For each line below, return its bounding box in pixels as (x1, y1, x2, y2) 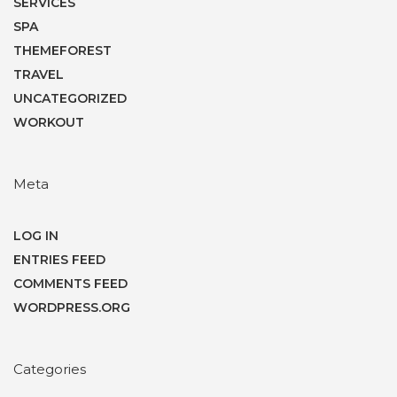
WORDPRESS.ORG (13, 300, 130, 316)
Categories (13, 361, 86, 378)
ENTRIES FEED (13, 252, 105, 269)
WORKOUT (13, 113, 84, 130)
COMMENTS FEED (13, 276, 128, 292)
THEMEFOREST (13, 42, 112, 58)
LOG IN (13, 228, 58, 245)
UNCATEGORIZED (13, 90, 127, 106)
